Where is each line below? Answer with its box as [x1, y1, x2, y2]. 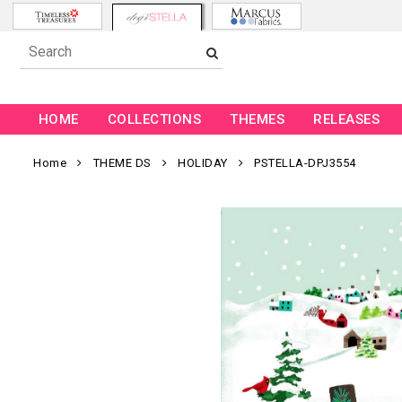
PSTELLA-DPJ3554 [254, 156, 356, 170]
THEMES [230, 111, 285, 128]
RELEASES [313, 111, 380, 128]
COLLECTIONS [107, 111, 202, 128]
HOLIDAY [178, 156, 228, 170]
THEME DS [92, 156, 152, 170]
